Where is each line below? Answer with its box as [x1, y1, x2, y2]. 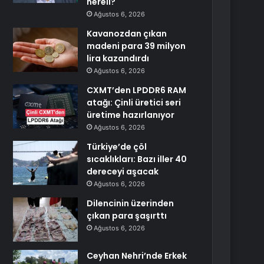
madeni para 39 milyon [87, 40, 186, 52]
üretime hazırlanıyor [87, 109, 175, 121]
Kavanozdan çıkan [87, 28, 167, 39]
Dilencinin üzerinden [87, 197, 174, 209]
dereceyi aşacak [87, 166, 159, 177]
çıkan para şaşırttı [87, 210, 167, 222]
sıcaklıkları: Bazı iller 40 [87, 153, 187, 165]
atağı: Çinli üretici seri [87, 97, 181, 108]
